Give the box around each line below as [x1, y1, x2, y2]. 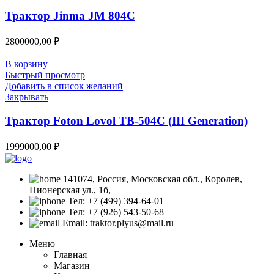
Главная [54, 249, 87, 260]
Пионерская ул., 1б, [29, 184, 111, 195]
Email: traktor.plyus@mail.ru [62, 217, 174, 228]
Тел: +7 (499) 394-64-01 [68, 195, 164, 206]
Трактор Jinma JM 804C [5, 9, 135, 23]
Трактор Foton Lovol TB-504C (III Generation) [5, 114, 248, 127]
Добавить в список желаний [5, 81, 123, 92]
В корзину [5, 59, 48, 70]
